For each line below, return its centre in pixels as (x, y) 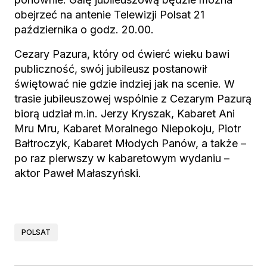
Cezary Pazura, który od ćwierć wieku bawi (122, 54)
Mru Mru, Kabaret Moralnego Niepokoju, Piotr (128, 128)
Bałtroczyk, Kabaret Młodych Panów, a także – (130, 143)
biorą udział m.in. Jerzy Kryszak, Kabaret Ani (125, 114)
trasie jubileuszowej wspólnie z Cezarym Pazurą (133, 99)
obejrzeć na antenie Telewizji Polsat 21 (109, 15)
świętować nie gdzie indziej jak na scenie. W (125, 84)
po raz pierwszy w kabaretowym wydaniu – (122, 158)
